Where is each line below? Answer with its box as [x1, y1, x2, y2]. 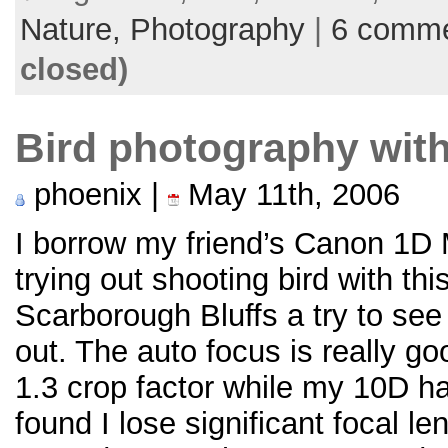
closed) [20, 51, 128, 87]
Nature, [20, 11, 130, 47]
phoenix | [25, 176, 168, 212]
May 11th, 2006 [179, 176, 400, 212]
